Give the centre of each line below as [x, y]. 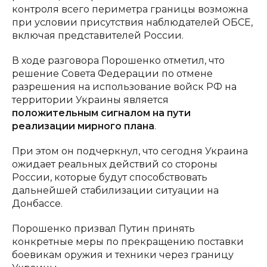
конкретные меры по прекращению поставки [128, 241]
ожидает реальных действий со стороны [115, 164]
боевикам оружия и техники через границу [123, 254]
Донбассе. [37, 203]
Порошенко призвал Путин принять [103, 228]
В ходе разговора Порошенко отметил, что [118, 60]
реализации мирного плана [83, 126]
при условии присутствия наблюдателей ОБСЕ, [132, 22]
